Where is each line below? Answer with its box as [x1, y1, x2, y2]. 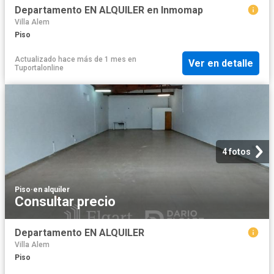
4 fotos [222, 146, 251, 157]
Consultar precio [15, 193, 116, 209]
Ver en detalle [188, 57, 253, 70]
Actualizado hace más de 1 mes [15, 54, 126, 64]
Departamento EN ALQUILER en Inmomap [15, 4, 203, 17]
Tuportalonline [15, 63, 64, 72]
